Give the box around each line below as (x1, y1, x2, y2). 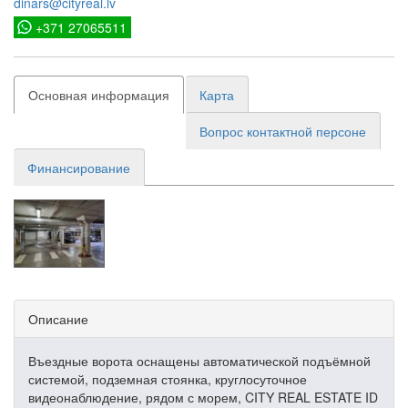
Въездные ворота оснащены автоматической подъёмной (28, 352, 371, 370)
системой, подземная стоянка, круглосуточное (28, 370, 307, 388)
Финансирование (27, 158, 130, 177)
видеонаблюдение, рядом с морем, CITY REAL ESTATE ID (28, 388, 378, 406)
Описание (28, 310, 88, 328)
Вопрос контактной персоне (199, 122, 366, 140)
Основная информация (28, 86, 169, 104)
